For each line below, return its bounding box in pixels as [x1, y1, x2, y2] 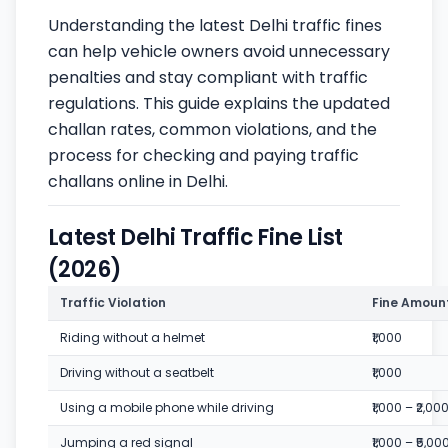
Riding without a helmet [60, 329, 205, 347]
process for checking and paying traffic [48, 144, 359, 168]
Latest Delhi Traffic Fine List [48, 222, 343, 254]
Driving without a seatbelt [60, 364, 214, 382]
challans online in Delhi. [48, 170, 228, 194]
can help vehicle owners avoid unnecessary [48, 40, 390, 64]
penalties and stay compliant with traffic [48, 66, 368, 90]
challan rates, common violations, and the [48, 118, 377, 142]
